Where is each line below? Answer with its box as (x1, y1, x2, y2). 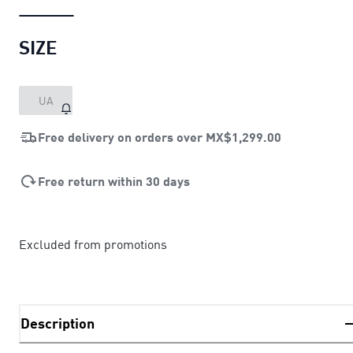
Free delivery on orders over (38, 128, 206, 144)
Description (20, 314, 95, 333)
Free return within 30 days (38, 173, 190, 188)
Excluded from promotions (19, 236, 167, 252)
